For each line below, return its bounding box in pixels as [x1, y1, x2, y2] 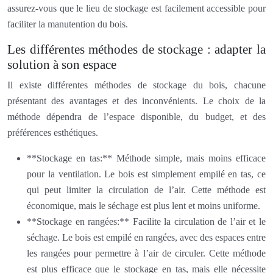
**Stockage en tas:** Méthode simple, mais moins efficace [27, 152, 266, 163]
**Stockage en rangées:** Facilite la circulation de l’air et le [27, 216, 266, 227]
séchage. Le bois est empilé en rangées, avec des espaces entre [27, 232, 266, 243]
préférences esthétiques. [7, 127, 98, 138]
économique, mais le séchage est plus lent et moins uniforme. [27, 200, 260, 211]
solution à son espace [7, 57, 116, 72]
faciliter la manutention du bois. [7, 18, 128, 29]
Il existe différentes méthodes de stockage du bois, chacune [7, 79, 266, 90]
